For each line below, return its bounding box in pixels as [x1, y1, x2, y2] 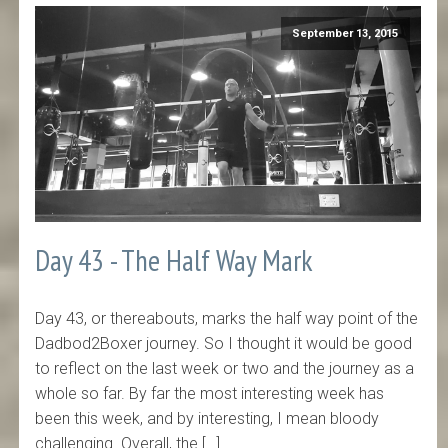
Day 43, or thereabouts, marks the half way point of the [35, 309, 419, 329]
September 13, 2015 [292, 26, 399, 40]
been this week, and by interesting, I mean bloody [35, 409, 380, 429]
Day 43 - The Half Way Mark [35, 241, 314, 279]
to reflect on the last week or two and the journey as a [35, 359, 415, 379]
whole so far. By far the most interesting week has [35, 384, 385, 404]
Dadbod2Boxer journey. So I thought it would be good [35, 334, 413, 354]
